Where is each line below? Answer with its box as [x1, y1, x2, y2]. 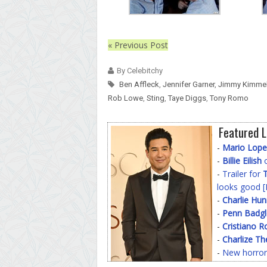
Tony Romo [210, 93, 249, 103]
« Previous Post [108, 39, 168, 51]
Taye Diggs [168, 93, 206, 103]
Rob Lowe [108, 93, 143, 103]
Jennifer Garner [163, 79, 215, 89]
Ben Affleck [119, 79, 159, 89]
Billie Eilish [222, 154, 262, 166]
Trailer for [222, 167, 263, 179]
